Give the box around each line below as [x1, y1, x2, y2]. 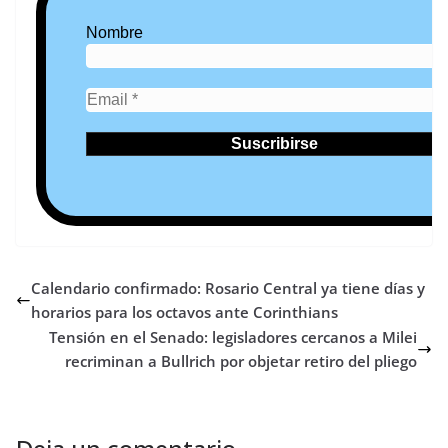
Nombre [86, 24, 143, 42]
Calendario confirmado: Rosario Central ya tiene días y [31, 278, 425, 299]
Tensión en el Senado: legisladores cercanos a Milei [49, 327, 417, 348]
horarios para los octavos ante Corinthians [31, 302, 338, 323]
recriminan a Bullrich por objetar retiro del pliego [65, 351, 417, 372]
